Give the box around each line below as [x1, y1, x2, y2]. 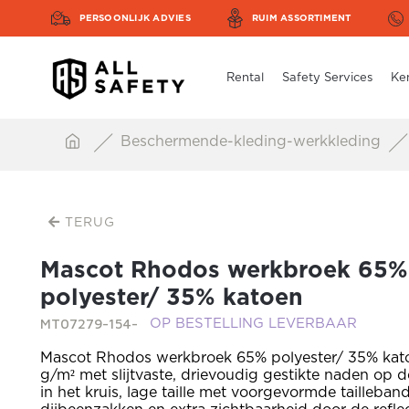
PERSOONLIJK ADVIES [79, 14, 191, 23]
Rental [226, 72, 264, 84]
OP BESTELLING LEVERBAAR [150, 317, 357, 330]
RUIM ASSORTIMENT [251, 14, 351, 23]
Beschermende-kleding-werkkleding [121, 134, 385, 149]
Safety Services [282, 72, 372, 84]
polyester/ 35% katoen [40, 287, 303, 309]
